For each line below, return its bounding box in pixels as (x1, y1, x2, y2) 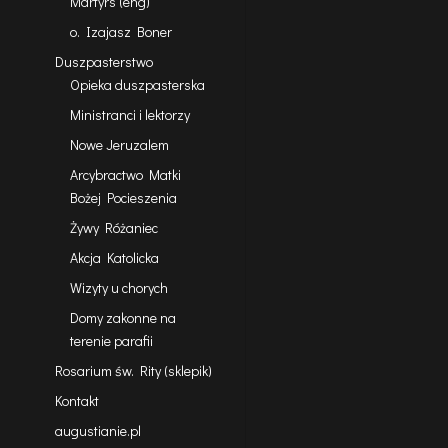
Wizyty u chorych (69, 278, 168, 298)
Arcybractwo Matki (69, 165, 181, 185)
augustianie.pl (54, 421, 141, 441)
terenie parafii (69, 331, 153, 351)
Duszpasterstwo (54, 52, 153, 72)
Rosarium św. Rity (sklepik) (54, 361, 212, 381)
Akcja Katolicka (69, 248, 159, 268)
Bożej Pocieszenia (69, 188, 177, 208)
